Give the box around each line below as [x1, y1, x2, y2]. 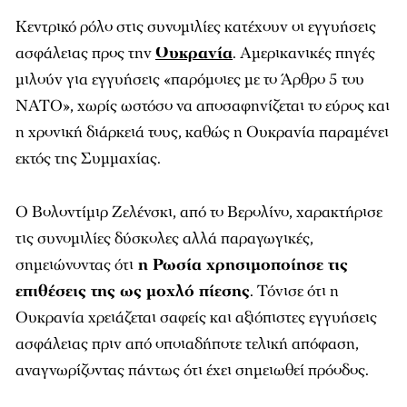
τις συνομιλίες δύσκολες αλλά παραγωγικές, [15, 227, 313, 249]
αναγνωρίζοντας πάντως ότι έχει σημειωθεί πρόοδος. [15, 359, 369, 381]
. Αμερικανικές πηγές [233, 42, 375, 64]
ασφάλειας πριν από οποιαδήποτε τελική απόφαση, [15, 333, 359, 354]
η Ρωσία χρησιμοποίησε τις [134, 253, 348, 275]
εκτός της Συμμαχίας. [15, 147, 161, 169]
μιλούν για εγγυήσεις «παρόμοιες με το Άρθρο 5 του [15, 68, 364, 90]
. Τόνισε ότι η [250, 280, 339, 302]
